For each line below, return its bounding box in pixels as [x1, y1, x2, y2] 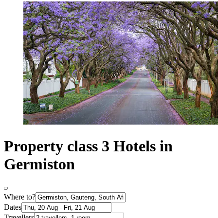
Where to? [4, 193, 36, 201]
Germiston [4, 155, 75, 173]
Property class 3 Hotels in [4, 137, 173, 155]
